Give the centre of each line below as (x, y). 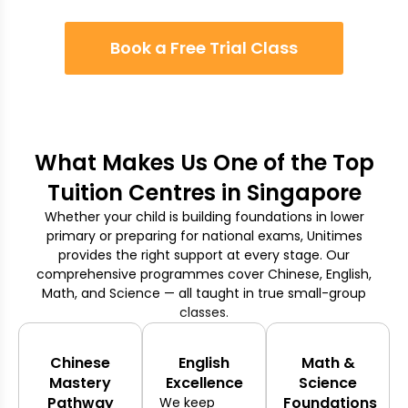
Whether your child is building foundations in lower (204, 216)
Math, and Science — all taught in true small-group (204, 293)
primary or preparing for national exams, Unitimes (204, 235)
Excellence (204, 382)
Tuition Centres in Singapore (204, 192)
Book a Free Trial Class (204, 47)
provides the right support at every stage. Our (204, 255)
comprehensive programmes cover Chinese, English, (204, 274)
